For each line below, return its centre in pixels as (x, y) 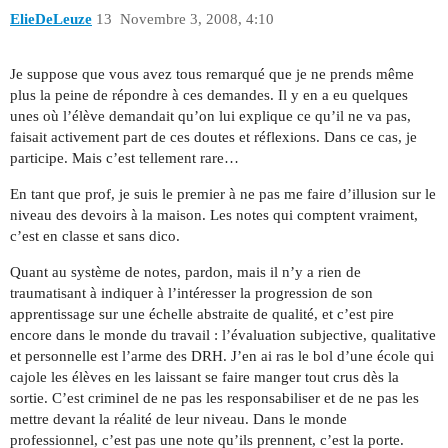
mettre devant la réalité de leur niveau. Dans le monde (178, 418)
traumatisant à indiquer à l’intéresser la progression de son (191, 292)
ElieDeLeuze (51, 19)
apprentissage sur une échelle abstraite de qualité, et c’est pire (202, 313)
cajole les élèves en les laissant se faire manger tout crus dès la (204, 376)
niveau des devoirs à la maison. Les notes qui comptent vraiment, (214, 214)
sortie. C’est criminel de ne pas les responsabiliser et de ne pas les (214, 397)
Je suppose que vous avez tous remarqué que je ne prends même (212, 73)
